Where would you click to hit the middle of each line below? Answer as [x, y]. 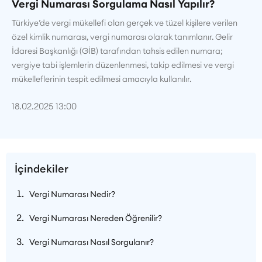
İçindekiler [42, 168]
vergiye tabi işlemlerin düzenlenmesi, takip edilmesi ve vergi [123, 65]
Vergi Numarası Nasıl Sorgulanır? [92, 242]
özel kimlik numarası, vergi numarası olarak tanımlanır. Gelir [122, 37]
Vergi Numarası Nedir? [73, 194]
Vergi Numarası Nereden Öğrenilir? [96, 218]
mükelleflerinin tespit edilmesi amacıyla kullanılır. [101, 79]
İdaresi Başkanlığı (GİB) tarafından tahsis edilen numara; [117, 51]
